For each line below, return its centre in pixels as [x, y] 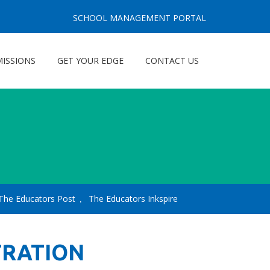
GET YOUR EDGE [90, 61]
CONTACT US [172, 61]
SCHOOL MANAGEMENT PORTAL [140, 18]
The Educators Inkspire [133, 199]
